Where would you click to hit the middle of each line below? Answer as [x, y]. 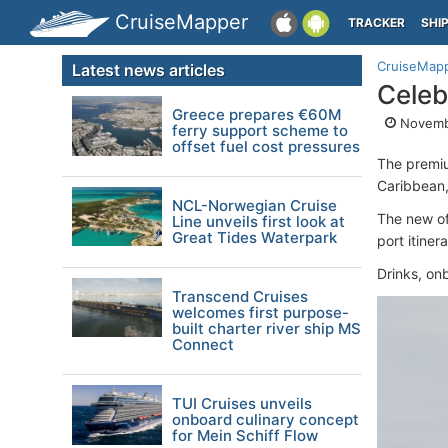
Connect [203, 344]
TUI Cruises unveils [242, 403]
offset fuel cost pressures [266, 146]
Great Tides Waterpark [254, 237]
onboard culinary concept [265, 419]
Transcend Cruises [240, 296]
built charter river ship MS [266, 328]
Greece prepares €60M [256, 114]
